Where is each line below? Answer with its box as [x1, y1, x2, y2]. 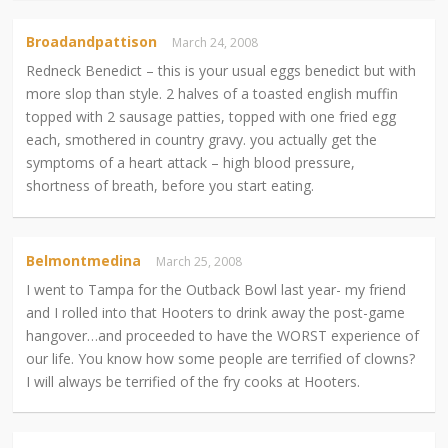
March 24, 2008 [172, 34, 265, 52]
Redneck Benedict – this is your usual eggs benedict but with [26, 61, 417, 81]
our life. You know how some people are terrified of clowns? [26, 348, 416, 368]
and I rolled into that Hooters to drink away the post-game [26, 302, 406, 322]
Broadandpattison [26, 32, 158, 52]
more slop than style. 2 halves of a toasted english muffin [26, 84, 399, 104]
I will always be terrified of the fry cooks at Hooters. [26, 371, 361, 391]
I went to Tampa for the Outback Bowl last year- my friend [26, 279, 407, 299]
